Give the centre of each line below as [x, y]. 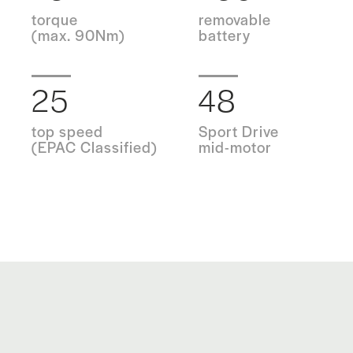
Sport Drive [238, 132]
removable [234, 20]
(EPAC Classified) [95, 147]
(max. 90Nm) [78, 35]
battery [224, 35]
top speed [67, 132]
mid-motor [235, 147]
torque [55, 20]
